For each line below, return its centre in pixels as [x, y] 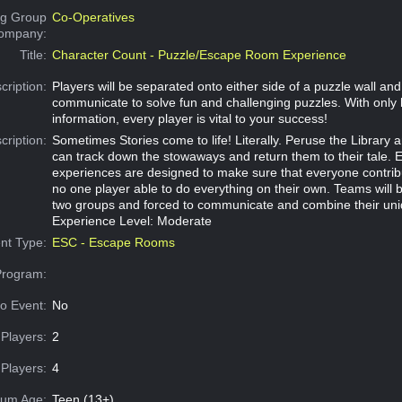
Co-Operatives [93, 17]
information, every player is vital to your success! [189, 119]
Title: [34, 55]
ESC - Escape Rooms [113, 243]
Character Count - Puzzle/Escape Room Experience [199, 55]
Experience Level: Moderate [131, 221]
